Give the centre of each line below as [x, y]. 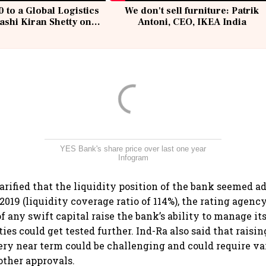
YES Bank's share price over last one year [133, 149]
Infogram [133, 158]
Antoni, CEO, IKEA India [192, 22]
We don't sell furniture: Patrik [192, 11]
